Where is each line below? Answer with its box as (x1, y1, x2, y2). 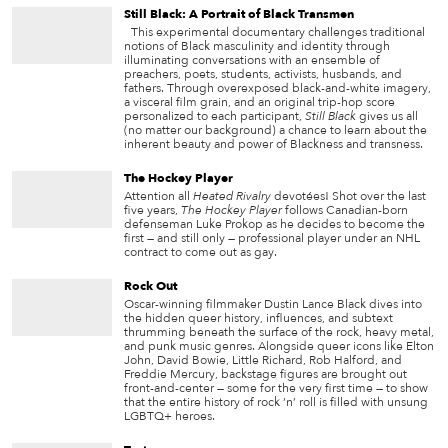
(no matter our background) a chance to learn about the (124, 122, 427, 139)
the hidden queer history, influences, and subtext (124, 310, 393, 327)
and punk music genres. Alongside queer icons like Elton (124, 338, 434, 355)
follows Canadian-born (282, 202, 408, 219)
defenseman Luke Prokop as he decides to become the (124, 216, 425, 233)
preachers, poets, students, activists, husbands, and (124, 66, 402, 83)
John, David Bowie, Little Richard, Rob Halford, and (124, 352, 402, 369)
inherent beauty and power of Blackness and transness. (124, 136, 423, 153)
